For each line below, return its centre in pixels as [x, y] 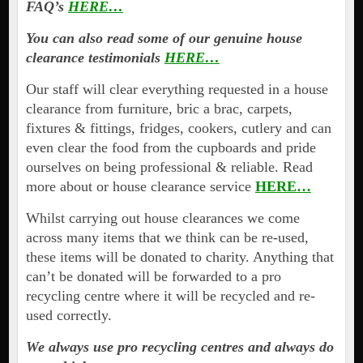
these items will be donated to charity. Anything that [179, 257]
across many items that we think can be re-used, [167, 238]
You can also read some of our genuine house [164, 38]
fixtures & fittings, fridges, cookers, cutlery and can [178, 128]
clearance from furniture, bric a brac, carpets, [159, 109]
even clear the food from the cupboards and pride [171, 148]
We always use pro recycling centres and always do [179, 347]
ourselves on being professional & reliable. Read [169, 167]
